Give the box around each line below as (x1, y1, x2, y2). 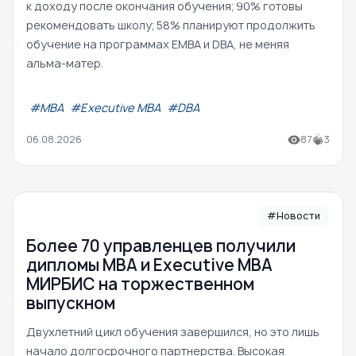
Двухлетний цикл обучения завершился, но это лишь (26, 324, 319, 340)
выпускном (26, 292, 115, 315)
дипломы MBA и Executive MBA (26, 254, 273, 277)
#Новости (267, 209, 320, 223)
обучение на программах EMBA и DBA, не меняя (26, 37, 289, 52)
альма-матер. (26, 56, 103, 72)
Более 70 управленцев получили (26, 235, 296, 257)
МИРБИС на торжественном (26, 273, 254, 296)
